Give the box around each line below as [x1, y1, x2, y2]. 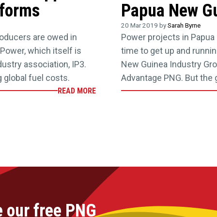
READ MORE [57, 86, 96, 95]
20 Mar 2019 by [121, 21, 168, 29]
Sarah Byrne [168, 21, 201, 29]
